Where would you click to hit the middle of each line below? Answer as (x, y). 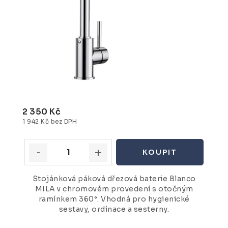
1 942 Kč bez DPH (50, 122)
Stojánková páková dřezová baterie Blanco (114, 179)
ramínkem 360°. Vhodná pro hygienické (114, 199)
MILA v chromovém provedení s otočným (114, 189)
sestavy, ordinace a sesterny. (114, 209)
